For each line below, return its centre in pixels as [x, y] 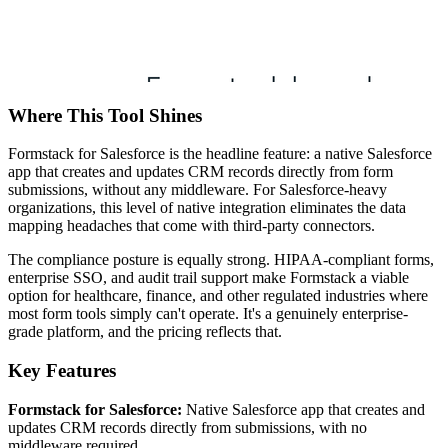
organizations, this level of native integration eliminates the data [207, 208]
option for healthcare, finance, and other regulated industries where [218, 296]
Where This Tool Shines [105, 115]
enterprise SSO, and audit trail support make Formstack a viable [208, 278]
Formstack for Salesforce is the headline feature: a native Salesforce [220, 154]
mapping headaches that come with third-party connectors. [191, 226]
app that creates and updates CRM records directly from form [200, 172]
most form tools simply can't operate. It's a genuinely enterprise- [208, 314]
